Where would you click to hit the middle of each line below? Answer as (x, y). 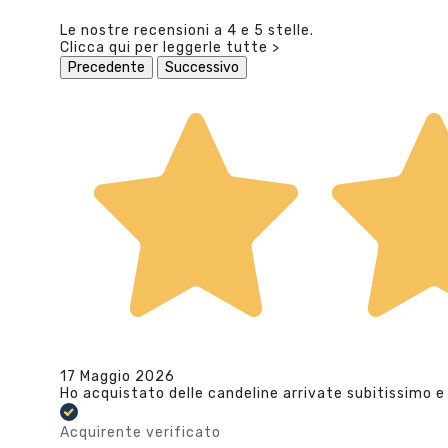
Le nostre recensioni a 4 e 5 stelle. (187, 31)
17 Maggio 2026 (117, 377)
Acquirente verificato (140, 432)
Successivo (202, 68)
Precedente (106, 68)
